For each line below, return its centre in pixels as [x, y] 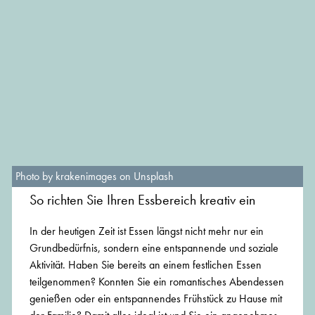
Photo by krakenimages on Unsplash [95, 176]
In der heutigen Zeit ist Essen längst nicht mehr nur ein [147, 231]
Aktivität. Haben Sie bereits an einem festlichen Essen [146, 265]
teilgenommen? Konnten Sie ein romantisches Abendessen [157, 282]
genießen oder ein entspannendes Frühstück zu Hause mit [156, 299]
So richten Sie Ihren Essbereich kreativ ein [142, 200]
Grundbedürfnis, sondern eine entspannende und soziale [154, 248]
